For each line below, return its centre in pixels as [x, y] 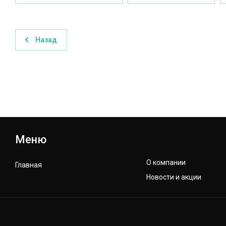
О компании [166, 162]
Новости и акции [174, 177]
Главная [29, 165]
